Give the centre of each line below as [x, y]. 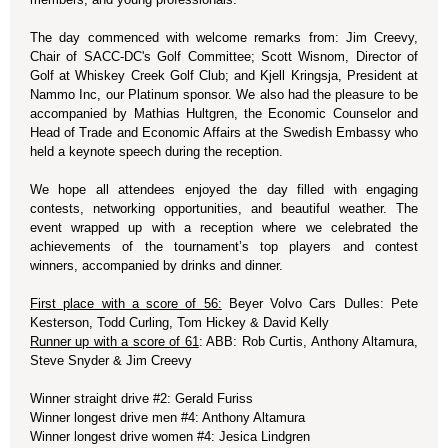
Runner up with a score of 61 [114, 341]
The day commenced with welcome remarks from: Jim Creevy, [224, 37]
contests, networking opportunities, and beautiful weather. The [224, 208]
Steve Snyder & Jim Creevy [111, 360]
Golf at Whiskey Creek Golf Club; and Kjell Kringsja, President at [224, 75]
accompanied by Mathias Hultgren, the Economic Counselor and [224, 113]
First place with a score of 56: [126, 303]
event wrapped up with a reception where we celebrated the [224, 227]
